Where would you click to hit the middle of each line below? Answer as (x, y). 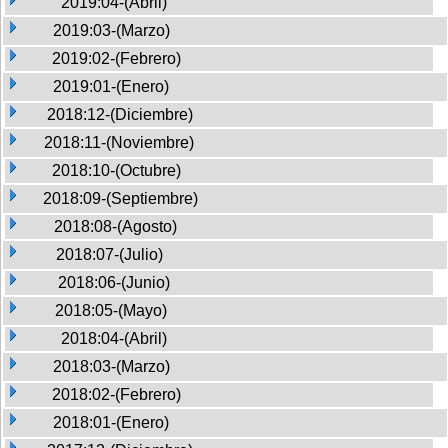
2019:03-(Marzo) (111, 30)
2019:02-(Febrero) (116, 58)
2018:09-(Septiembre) (120, 198)
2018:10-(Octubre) (116, 170)
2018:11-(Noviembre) (119, 142)
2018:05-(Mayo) (111, 310)
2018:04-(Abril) (114, 338)
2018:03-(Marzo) (111, 366)
